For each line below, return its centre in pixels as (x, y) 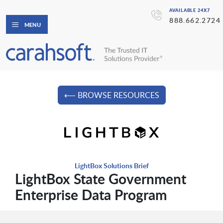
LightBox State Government (100, 179)
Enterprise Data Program (91, 195)
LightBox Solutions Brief (111, 166)
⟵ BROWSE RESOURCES (111, 95)
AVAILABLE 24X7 (190, 10)
